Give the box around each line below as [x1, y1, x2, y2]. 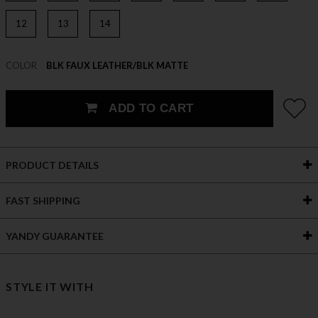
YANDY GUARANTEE [6, 229, 104, 242]
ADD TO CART [104, 101, 194, 115]
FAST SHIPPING [6, 194, 80, 207]
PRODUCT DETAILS [6, 158, 99, 171]
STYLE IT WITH [6, 279, 94, 293]
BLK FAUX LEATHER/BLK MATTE [46, 59, 188, 71]
